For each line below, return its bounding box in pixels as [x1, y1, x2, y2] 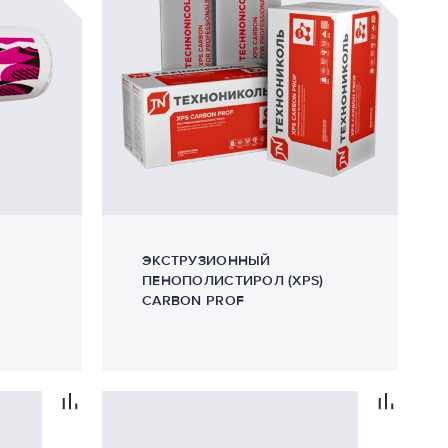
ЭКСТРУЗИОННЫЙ [142, 252, 271, 269]
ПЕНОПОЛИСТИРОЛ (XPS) [142, 272, 324, 289]
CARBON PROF [142, 292, 245, 309]
